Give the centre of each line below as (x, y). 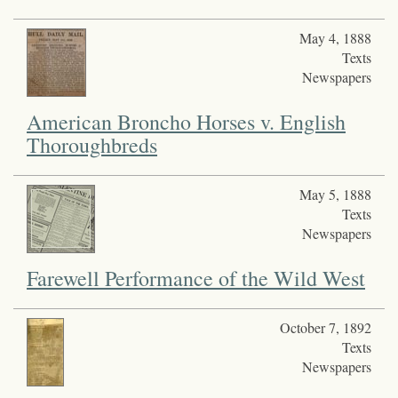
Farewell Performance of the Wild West (196, 278)
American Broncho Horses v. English (186, 121)
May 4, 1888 (335, 37)
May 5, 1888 (335, 194)
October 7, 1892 (325, 327)
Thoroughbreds (92, 144)
